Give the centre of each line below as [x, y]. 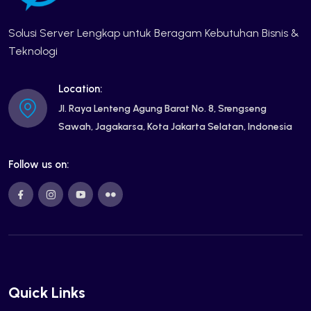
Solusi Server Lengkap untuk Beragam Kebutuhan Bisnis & [154, 33]
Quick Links [47, 292]
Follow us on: [39, 164]
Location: [80, 89]
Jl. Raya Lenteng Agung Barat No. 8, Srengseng [162, 108]
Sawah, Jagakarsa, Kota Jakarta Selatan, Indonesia [175, 126]
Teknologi [33, 51]
